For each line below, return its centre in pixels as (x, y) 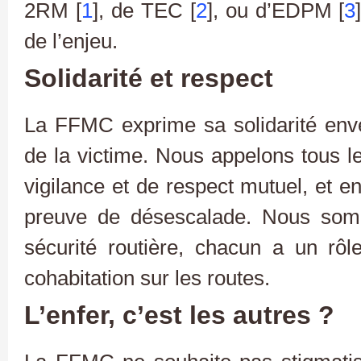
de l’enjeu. (71, 41)
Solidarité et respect (149, 79)
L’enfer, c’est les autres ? (179, 315)
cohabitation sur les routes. (147, 278)
